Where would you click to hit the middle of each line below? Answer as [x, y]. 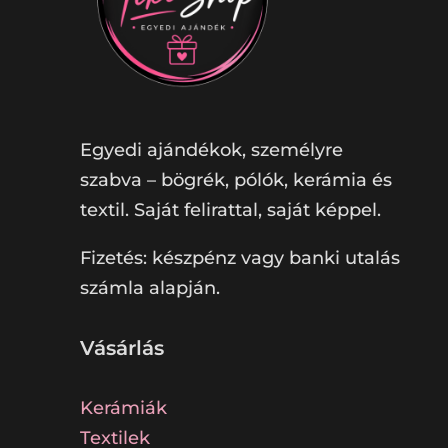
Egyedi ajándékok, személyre [212, 149]
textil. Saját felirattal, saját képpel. [231, 209]
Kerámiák [124, 407]
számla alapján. [150, 287]
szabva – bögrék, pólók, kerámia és [236, 179]
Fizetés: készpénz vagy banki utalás [240, 257]
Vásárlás [122, 347]
